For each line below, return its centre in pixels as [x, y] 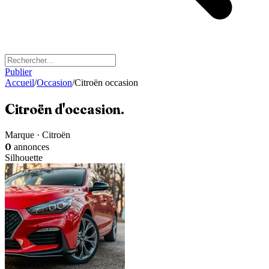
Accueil [20, 83]
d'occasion [88, 109]
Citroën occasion [106, 83]
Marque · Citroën [38, 134]
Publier [18, 72]
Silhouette [24, 157]
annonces [32, 147]
